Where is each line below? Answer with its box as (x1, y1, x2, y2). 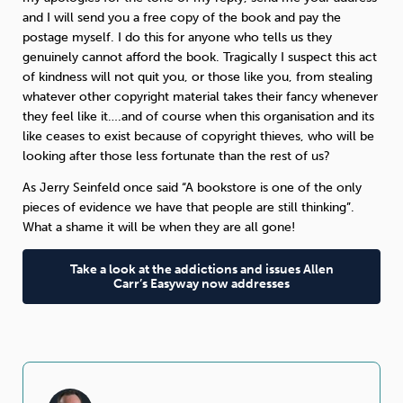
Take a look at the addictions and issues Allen (69, 261, 334, 277)
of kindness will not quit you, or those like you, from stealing (22, 68, 372, 85)
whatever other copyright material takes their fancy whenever (22, 88, 378, 104)
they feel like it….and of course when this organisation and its (22, 108, 374, 124)
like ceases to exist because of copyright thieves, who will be (22, 128, 374, 144)
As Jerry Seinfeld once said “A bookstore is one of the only (22, 179, 362, 195)
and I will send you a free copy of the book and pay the (22, 9, 341, 25)
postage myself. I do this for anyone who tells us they (22, 29, 332, 45)
